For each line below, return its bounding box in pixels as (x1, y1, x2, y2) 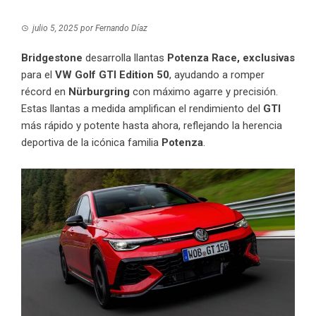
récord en (21, 85, 68, 99)
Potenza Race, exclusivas (167, 51, 295, 65)
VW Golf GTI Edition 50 (55, 68, 169, 82)
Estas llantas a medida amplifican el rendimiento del (21, 102, 263, 116)
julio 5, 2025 (32, 23, 78, 34)
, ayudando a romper (169, 68, 265, 82)
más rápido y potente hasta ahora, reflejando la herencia (21, 119, 282, 133)
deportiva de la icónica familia (21, 136, 162, 150)
